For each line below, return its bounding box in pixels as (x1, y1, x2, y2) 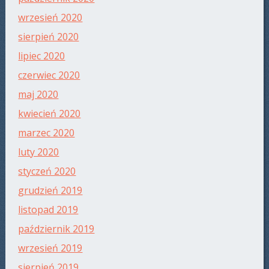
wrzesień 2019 (18, 241, 83, 255)
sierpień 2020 (18, 30, 79, 44)
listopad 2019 (18, 203, 79, 217)
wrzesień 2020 (18, 11, 83, 25)
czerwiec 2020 (18, 68, 80, 82)
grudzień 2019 (18, 184, 83, 198)
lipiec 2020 (18, 49, 65, 63)
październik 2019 (18, 222, 95, 236)
